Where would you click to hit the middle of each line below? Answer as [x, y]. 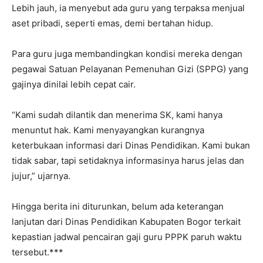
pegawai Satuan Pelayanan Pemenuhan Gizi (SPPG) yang [130, 69]
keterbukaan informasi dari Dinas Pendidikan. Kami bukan [131, 145]
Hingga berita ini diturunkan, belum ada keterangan [118, 206]
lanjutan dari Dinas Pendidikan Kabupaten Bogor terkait [126, 222]
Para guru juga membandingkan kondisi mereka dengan [127, 54]
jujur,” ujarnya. [41, 176]
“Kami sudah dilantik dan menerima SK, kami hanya [117, 115]
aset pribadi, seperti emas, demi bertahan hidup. [112, 23]
